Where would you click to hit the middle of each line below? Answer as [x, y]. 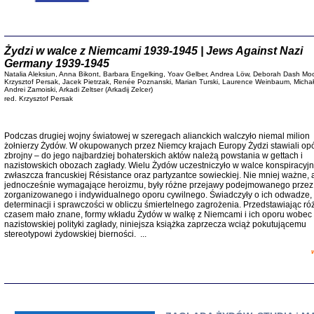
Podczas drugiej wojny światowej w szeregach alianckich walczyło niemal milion [157, 136]
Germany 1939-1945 [56, 63]
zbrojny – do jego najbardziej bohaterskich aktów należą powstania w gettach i [153, 156]
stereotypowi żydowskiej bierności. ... [77, 234]
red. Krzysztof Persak [38, 98]
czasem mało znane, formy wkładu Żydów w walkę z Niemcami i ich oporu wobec [158, 214]
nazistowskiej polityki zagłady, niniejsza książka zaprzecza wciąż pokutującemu [155, 224]
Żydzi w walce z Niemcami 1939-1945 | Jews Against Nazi [153, 51]
